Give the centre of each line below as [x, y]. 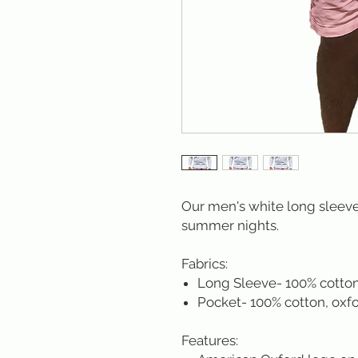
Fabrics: [206, 264]
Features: [210, 340]
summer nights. [230, 225]
